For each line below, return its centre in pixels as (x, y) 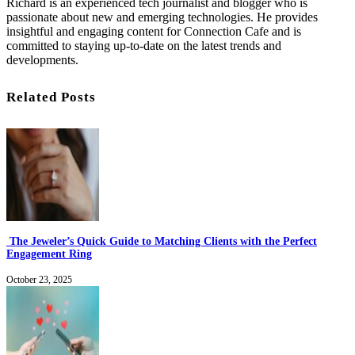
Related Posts (52, 97)
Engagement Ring (49, 254)
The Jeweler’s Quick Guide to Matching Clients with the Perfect (162, 241)
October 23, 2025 (39, 279)
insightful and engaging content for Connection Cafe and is (154, 32)
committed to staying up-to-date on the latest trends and (144, 46)
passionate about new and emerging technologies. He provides (162, 17)
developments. (42, 60)
